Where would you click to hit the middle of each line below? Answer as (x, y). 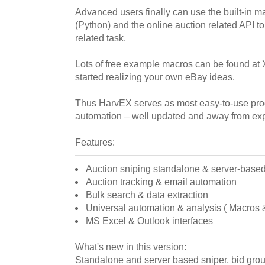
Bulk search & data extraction (147, 195)
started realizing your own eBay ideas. (155, 77)
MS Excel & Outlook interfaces (149, 221)
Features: (95, 142)
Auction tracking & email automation (161, 182)
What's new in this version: (131, 247)
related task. (101, 38)
